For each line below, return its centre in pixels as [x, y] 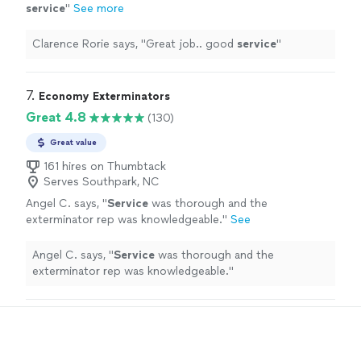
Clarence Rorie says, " [89, 44]
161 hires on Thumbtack [105, 167]
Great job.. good [191, 44]
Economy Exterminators [104, 97]
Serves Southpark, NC [102, 182]
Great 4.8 [56, 118]
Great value [73, 143]
